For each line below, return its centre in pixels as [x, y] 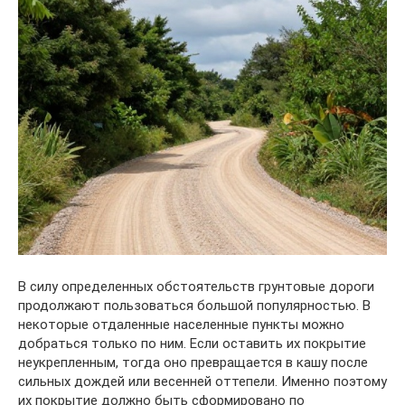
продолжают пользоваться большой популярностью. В [194, 305]
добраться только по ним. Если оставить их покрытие [192, 343]
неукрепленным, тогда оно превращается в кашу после [193, 362]
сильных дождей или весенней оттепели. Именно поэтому [202, 381]
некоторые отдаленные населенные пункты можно [181, 324]
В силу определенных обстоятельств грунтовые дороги [196, 286]
